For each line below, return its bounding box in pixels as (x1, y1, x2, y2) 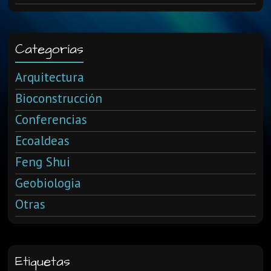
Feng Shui (15, 154, 71, 171)
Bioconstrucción (15, 90, 103, 107)
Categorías (15, 40, 84, 59)
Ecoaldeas (15, 132, 70, 149)
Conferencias (15, 111, 88, 128)
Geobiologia (15, 175, 82, 192)
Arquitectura (15, 69, 85, 86)
